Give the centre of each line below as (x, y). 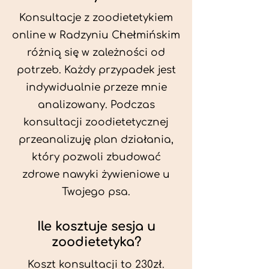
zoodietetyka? (96, 242)
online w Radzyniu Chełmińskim (96, 35)
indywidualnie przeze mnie (96, 87)
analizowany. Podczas (96, 105)
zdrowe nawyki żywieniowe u (96, 174)
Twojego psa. (96, 192)
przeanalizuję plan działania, (96, 140)
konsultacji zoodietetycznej (96, 122)
